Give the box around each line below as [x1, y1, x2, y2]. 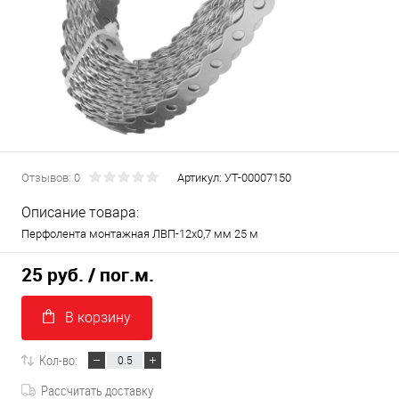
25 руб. [21, 262, 84, 288]
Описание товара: [21, 204, 139, 221]
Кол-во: [39, 351, 77, 370]
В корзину [65, 309, 131, 327]
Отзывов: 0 [21, 171, 80, 184]
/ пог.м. [88, 262, 154, 288]
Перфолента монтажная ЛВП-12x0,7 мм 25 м [21, 227, 258, 240]
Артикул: [177, 171, 224, 184]
